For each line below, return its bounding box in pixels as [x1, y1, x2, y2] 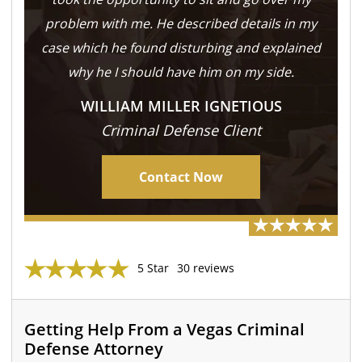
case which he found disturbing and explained [41, 38, 321, 57]
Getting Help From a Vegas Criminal [24, 318, 305, 340]
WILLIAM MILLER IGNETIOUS [80, 95, 282, 116]
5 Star [137, 259, 170, 276]
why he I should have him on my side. [68, 62, 294, 81]
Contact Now [139, 167, 223, 186]
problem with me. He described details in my [45, 14, 317, 32]
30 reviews [177, 259, 235, 276]
